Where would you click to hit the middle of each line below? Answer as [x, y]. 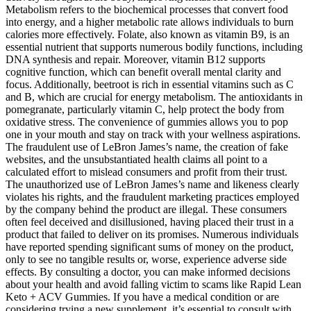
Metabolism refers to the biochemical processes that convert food [147, 9]
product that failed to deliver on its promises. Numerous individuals [152, 234]
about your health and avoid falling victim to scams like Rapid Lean [153, 284]
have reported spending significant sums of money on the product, [150, 246]
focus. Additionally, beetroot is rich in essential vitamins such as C [150, 84]
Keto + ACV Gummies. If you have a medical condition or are [142, 296]
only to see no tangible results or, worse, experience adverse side [146, 259]
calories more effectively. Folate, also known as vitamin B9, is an [148, 34]
